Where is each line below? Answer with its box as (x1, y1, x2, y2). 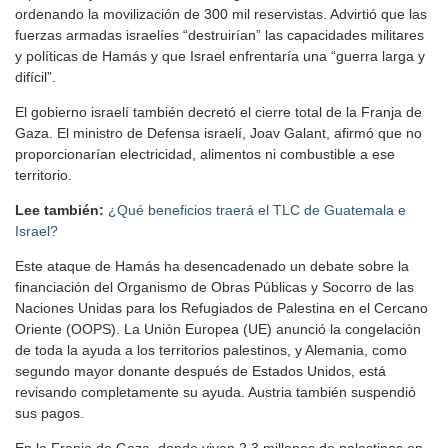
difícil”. (15, 68, 56, 85)
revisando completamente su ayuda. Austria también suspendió (15, 383, 416, 400)
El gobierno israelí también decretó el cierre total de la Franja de (15, 103, 422, 120)
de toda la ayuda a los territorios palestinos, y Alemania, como (15, 341, 407, 358)
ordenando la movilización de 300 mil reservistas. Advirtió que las (15, 5, 427, 22)
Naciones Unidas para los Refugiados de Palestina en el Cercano (15, 299, 428, 316)
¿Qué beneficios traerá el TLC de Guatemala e (108, 201, 406, 218)
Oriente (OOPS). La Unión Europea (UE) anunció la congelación (15, 320, 421, 337)
